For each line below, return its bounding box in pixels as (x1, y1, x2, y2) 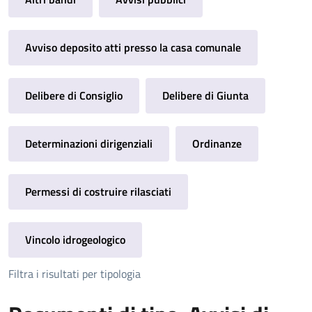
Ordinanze (192, 134, 242, 152)
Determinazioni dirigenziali (25, 134, 153, 152)
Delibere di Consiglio (25, 86, 123, 104)
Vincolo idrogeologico (25, 231, 125, 248)
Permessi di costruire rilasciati (25, 182, 171, 200)
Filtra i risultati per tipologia (8, 265, 141, 282)
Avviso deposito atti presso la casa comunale (25, 38, 241, 56)
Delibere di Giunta (162, 86, 249, 104)
